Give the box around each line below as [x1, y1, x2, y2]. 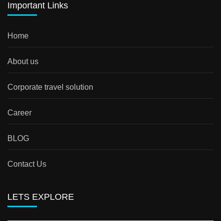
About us [7, 57, 38, 66]
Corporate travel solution [7, 83, 93, 92]
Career [7, 109, 32, 117]
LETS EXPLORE [7, 192, 74, 202]
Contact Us [7, 160, 46, 169]
